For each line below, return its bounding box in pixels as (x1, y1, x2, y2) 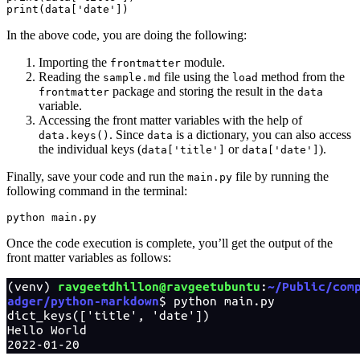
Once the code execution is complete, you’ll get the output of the (6, 235, 333, 250)
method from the (258, 69, 345, 84)
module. (181, 55, 225, 69)
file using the (161, 69, 232, 84)
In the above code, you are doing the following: (6, 27, 247, 42)
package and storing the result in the (109, 84, 297, 98)
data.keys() (39, 129, 109, 141)
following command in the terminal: (6, 183, 187, 198)
